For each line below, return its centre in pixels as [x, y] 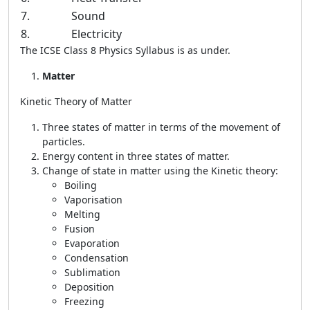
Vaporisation [93, 200]
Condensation [97, 258]
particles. [64, 142]
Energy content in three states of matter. [136, 156]
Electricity [97, 34]
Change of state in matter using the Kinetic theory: [160, 171]
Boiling [81, 185]
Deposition [89, 287]
